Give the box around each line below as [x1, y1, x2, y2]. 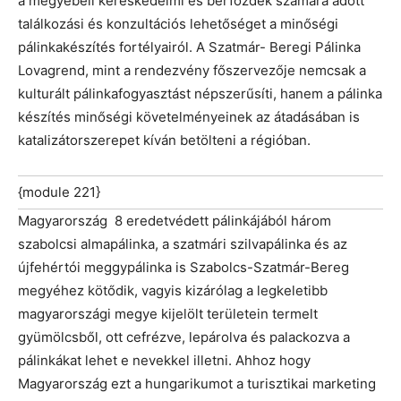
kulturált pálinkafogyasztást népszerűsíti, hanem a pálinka [18, 85, 382, 103]
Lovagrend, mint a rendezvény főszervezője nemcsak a [18, 62, 366, 80]
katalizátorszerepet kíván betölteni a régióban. [18, 132, 311, 149]
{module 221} [18, 183, 100, 201]
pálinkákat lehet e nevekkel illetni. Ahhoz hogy [18, 352, 311, 370]
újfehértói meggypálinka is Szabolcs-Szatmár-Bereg [18, 259, 349, 277]
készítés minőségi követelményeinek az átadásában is [18, 108, 360, 126]
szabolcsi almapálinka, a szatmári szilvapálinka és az [18, 235, 347, 253]
